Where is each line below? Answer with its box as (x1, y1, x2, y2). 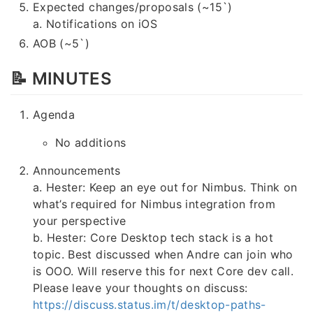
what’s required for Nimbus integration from (33, 197, 276, 212)
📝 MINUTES (10, 68, 112, 89)
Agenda (33, 108, 75, 122)
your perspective (33, 214, 126, 228)
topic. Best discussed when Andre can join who (33, 247, 293, 262)
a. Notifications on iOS (33, 16, 158, 31)
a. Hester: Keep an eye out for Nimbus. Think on (33, 180, 298, 195)
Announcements (33, 163, 121, 178)
